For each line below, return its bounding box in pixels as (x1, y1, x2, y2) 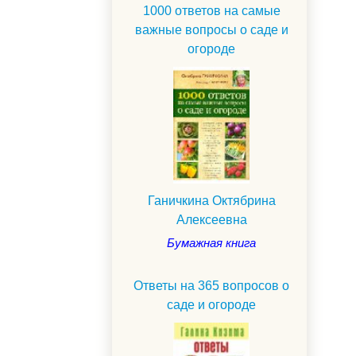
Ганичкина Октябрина (147, 194, 276, 208)
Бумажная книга (167, 236, 256, 250)
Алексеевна (176, 213, 247, 227)
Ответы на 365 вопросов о (133, 279, 289, 293)
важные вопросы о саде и (134, 23, 288, 37)
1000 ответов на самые (142, 4, 281, 18)
